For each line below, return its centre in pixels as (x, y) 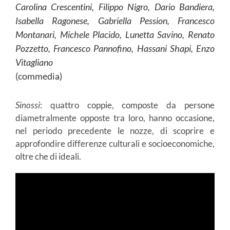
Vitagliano (34, 62)
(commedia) (39, 76)
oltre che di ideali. (48, 157)
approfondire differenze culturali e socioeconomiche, (115, 144)
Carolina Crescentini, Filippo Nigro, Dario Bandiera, (115, 7)
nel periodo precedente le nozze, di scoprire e (115, 131)
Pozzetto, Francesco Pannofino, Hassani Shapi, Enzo (115, 49)
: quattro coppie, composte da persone (127, 105)
